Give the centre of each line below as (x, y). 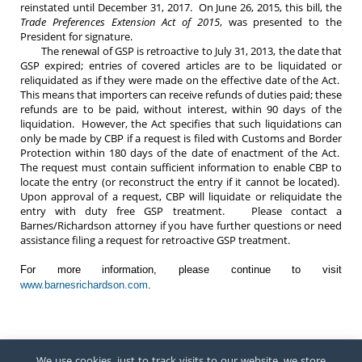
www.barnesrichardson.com (84, 285)
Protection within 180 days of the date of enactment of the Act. (181, 153)
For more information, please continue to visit (181, 270)
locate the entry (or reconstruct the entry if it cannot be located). (181, 182)
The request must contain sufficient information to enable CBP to (181, 168)
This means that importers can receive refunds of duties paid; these (181, 95)
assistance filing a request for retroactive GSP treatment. (158, 240)
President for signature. (76, 37)
